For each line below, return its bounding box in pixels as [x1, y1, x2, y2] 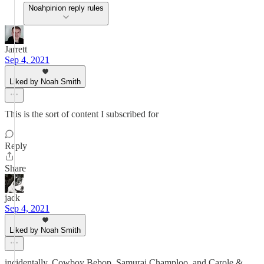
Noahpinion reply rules [28, 4, 104, 12]
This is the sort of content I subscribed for [5, 109, 159, 119]
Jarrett [5, 44, 27, 54]
